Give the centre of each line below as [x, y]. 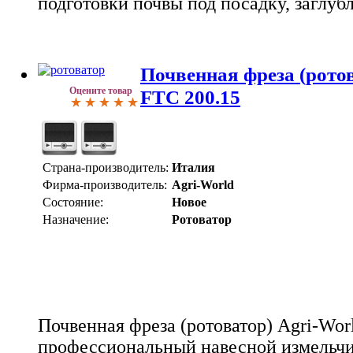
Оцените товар [101, 91]
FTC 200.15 [190, 97]
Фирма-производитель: [105, 185]
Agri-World [203, 185]
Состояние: [73, 203]
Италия [193, 168]
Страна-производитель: [106, 168]
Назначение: [76, 220]
